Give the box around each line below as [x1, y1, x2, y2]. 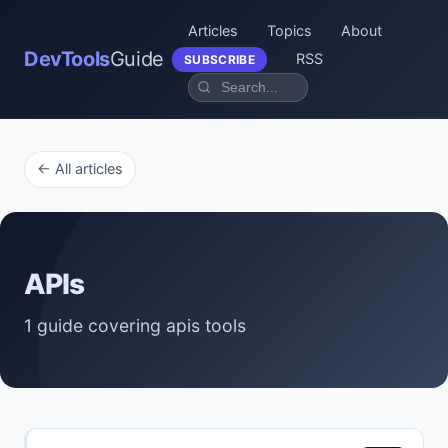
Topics [266, 22, 312, 39]
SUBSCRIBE [183, 52, 256, 67]
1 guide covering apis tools [24, 314, 246, 336]
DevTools [24, 46, 110, 71]
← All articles [37, 160, 123, 178]
